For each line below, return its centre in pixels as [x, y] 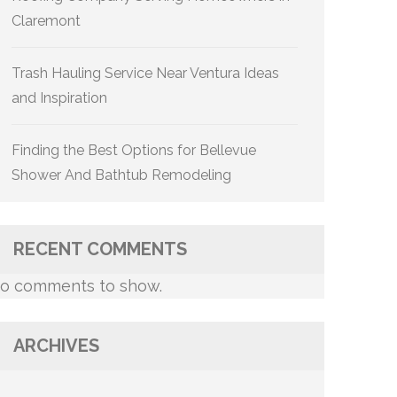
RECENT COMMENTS [100, 249]
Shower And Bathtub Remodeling [121, 175]
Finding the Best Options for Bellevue [134, 150]
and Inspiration [59, 98]
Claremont [46, 21]
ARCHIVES [56, 346]
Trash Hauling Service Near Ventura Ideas [145, 73]
